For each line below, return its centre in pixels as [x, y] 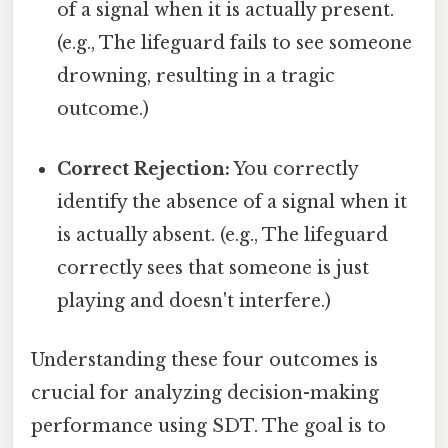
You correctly [294, 168]
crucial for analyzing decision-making [205, 392]
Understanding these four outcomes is [204, 359]
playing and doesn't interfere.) [194, 300]
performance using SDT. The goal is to [208, 425]
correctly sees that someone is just [213, 267]
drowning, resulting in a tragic [196, 76]
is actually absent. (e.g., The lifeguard [223, 234]
